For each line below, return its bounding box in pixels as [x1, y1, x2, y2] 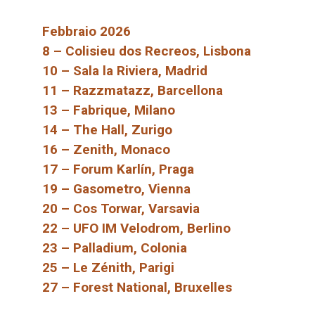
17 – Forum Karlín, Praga [42, 161, 194, 178]
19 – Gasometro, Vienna [42, 181, 191, 198]
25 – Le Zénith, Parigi [42, 259, 174, 276]
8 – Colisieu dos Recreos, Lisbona [42, 43, 251, 60]
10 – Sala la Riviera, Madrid [42, 63, 207, 79]
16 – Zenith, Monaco [42, 141, 170, 158]
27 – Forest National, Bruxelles [42, 279, 232, 296]
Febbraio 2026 [42, 23, 131, 40]
